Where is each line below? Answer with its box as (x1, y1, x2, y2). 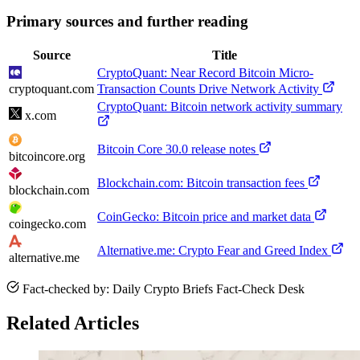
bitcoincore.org (9, 149, 85, 163)
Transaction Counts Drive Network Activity (97, 81, 319, 96)
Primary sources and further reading (6, 12, 248, 30)
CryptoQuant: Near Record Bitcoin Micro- (97, 65, 313, 80)
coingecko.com (9, 216, 86, 231)
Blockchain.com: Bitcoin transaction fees (97, 175, 305, 190)
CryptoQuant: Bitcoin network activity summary (97, 99, 342, 113)
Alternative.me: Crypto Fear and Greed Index (97, 243, 328, 257)
